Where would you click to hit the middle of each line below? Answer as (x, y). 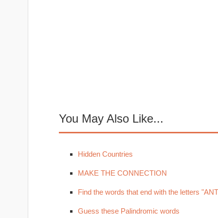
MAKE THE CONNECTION (122, 173)
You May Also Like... (111, 118)
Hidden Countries (105, 154)
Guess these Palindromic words (128, 211)
